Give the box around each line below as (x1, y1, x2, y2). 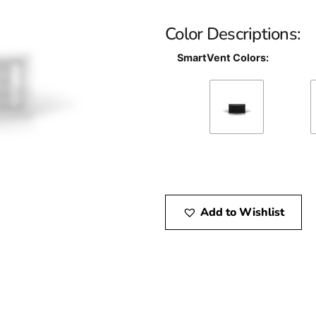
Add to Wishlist (200, 205, 284, 221)
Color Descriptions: (165, 22, 301, 45)
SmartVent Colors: (177, 51, 269, 64)
